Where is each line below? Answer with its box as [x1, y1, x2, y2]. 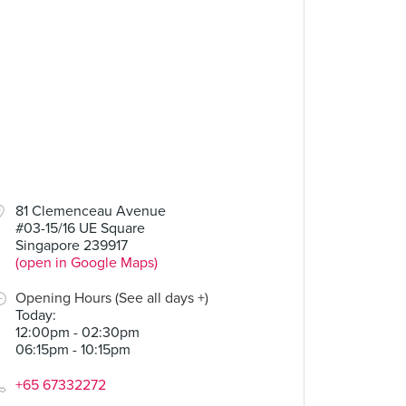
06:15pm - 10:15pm [15, 341, 130, 359]
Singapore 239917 [15, 237, 128, 255]
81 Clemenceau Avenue [15, 202, 166, 220]
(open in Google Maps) [15, 254, 158, 272]
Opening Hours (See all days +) [15, 289, 208, 307]
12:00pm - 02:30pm [15, 324, 140, 342]
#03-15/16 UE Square [15, 219, 145, 237]
